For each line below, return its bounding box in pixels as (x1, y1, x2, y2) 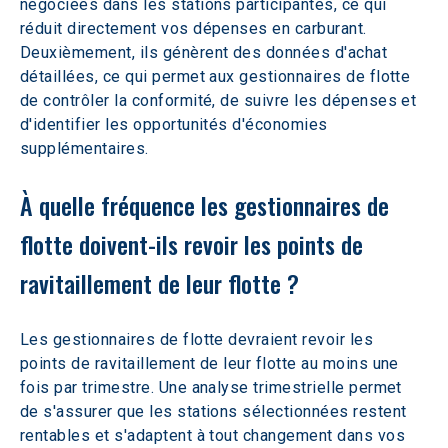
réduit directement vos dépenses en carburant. (20, 19, 372, 38)
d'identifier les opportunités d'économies (20, 115, 333, 134)
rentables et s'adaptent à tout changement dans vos (20, 426, 410, 445)
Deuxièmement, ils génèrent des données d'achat (20, 43, 392, 62)
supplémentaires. (20, 139, 158, 158)
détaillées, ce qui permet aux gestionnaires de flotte (20, 67, 415, 86)
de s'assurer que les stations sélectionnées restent (20, 402, 411, 421)
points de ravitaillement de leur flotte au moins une (20, 354, 404, 373)
